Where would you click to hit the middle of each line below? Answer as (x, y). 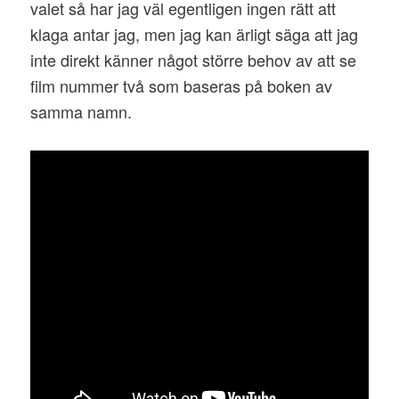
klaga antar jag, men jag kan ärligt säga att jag (195, 33)
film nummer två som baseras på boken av (182, 85)
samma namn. (81, 111)
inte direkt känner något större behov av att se (194, 59)
